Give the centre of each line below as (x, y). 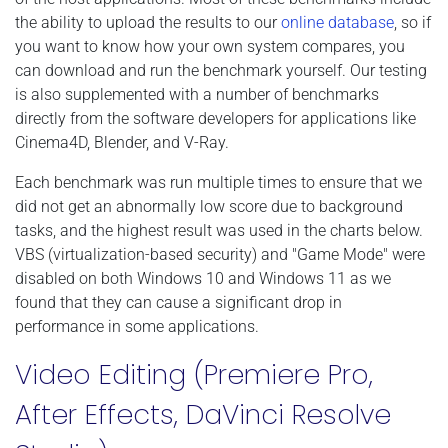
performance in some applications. (137, 326)
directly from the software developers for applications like (215, 118)
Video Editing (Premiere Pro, (194, 374)
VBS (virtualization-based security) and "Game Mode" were (220, 254)
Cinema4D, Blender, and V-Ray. (122, 142)
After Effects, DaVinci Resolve (203, 414)
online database (337, 22)
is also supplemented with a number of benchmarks (197, 94)
